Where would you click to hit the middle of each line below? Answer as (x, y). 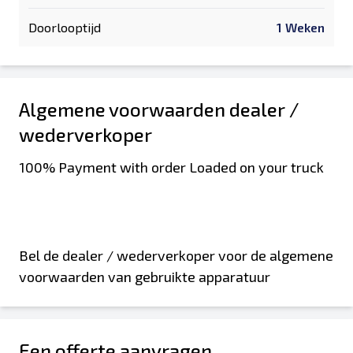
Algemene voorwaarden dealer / (159, 109)
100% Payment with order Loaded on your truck (171, 167)
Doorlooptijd (65, 27)
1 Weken (301, 27)
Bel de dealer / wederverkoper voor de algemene (176, 255)
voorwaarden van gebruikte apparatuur (145, 277)
